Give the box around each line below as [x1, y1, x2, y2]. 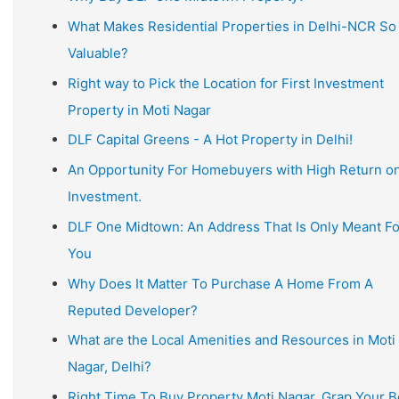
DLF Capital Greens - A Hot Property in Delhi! [68, 131, 353, 149]
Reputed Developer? [68, 301, 198, 319]
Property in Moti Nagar [68, 101, 211, 118]
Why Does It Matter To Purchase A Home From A [68, 274, 373, 292]
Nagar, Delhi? [68, 358, 151, 376]
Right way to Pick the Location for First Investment [68, 74, 384, 92]
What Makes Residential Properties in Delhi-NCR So [68, 17, 396, 35]
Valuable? [68, 44, 128, 61]
